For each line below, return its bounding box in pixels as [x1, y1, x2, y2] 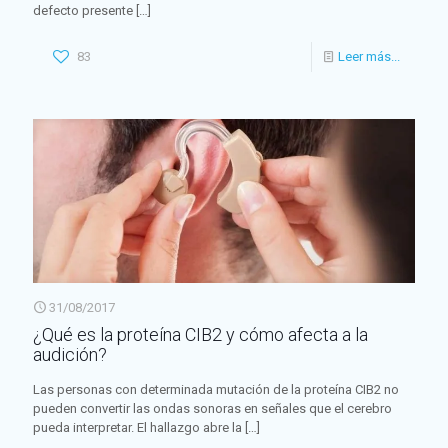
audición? [33, 344, 107, 366]
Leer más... [338, 49, 400, 65]
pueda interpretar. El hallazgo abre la [33, 420, 242, 436]
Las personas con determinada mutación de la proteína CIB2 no [33, 382, 399, 398]
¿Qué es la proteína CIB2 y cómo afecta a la [33, 324, 368, 346]
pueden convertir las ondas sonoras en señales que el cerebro [33, 401, 392, 417]
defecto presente [33, 3, 133, 19]
